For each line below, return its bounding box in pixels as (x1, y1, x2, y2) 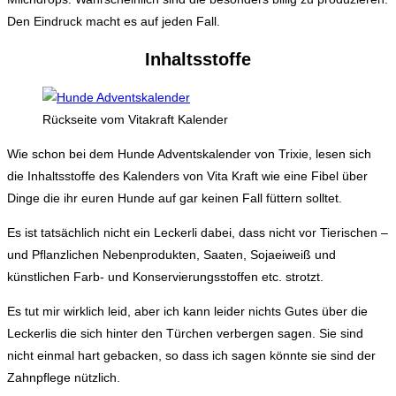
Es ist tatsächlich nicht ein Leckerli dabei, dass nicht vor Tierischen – (7, 225, 388, 240)
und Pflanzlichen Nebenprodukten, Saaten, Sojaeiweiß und (7, 247, 336, 263)
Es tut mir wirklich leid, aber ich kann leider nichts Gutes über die (7, 304, 368, 319)
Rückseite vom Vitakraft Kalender (42, 112, 228, 127)
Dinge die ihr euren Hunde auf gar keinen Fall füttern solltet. (7, 191, 342, 206)
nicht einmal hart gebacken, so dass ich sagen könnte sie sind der (7, 348, 376, 363)
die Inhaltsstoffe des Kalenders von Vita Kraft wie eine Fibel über (7, 169, 368, 184)
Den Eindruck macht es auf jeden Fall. (7, 13, 220, 28)
